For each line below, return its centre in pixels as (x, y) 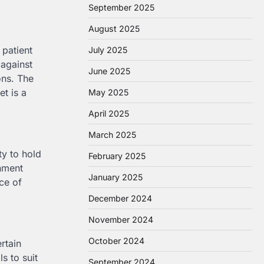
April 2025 (109, 113)
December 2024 (120, 198)
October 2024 (116, 241)
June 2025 (109, 71)
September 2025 (121, 7)
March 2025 (112, 135)
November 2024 (121, 220)
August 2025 (114, 29)
